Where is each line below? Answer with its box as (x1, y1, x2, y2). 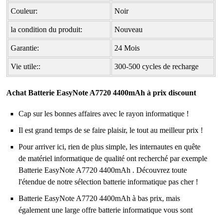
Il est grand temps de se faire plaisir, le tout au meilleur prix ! (18, 126, 203, 134)
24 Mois (114, 43, 140, 52)
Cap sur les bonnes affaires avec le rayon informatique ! (18, 109, 189, 118)
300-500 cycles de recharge (114, 62, 199, 71)
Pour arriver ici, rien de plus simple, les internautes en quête (18, 142, 201, 151)
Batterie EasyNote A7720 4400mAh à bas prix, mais (18, 194, 181, 202)
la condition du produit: (11, 25, 83, 34)
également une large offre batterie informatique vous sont (18, 205, 193, 214)
